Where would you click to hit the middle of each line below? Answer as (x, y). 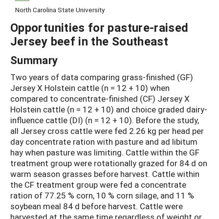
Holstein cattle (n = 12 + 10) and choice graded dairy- (109, 109)
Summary (34, 60)
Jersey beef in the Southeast (89, 41)
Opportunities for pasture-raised (99, 28)
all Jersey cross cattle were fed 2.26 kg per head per (107, 131)
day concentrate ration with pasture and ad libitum (104, 142)
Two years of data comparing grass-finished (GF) (102, 77)
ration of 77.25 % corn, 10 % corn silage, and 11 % (102, 196)
